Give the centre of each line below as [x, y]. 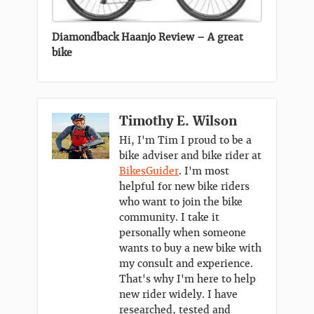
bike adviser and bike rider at [190, 156]
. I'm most [204, 171]
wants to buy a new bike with [190, 248]
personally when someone [183, 233]
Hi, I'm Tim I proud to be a [185, 141]
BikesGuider [149, 171]
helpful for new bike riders [184, 187]
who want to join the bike [181, 202]
